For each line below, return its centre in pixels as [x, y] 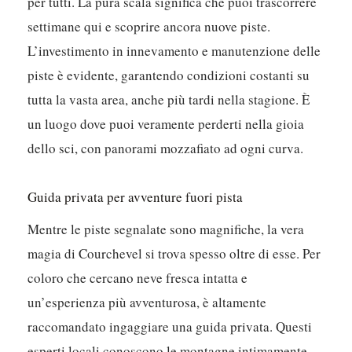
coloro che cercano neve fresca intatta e [138, 278]
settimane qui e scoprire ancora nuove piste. [149, 27]
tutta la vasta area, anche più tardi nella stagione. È [169, 100]
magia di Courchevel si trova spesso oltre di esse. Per [174, 254]
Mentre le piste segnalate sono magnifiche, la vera [166, 229]
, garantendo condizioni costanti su [213, 75]
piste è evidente [71, 75]
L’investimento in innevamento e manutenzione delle [174, 51]
